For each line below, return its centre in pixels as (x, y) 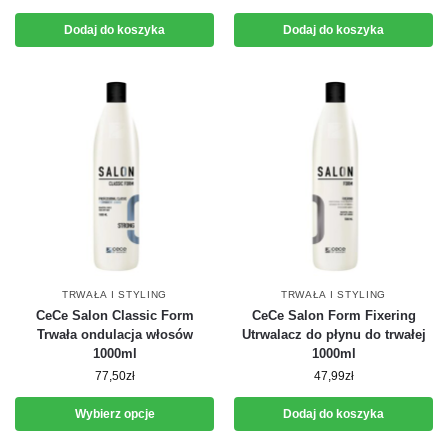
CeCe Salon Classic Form (114, 315)
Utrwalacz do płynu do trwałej (333, 334)
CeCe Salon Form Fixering (333, 315)
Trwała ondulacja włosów (114, 334)
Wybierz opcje (114, 414)
